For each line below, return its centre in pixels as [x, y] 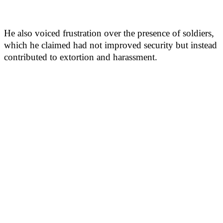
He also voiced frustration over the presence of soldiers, [109, 33]
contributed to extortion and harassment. [81, 57]
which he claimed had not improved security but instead [111, 45]
